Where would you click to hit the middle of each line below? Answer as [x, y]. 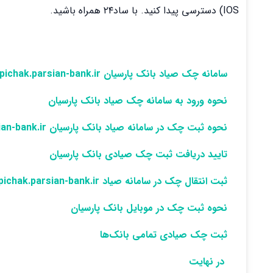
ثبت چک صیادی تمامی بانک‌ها [163, 235]
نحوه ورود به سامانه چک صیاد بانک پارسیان [137, 101]
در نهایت [208, 262]
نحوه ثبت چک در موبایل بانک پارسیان [149, 208]
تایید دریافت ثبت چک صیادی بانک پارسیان [138, 154]
